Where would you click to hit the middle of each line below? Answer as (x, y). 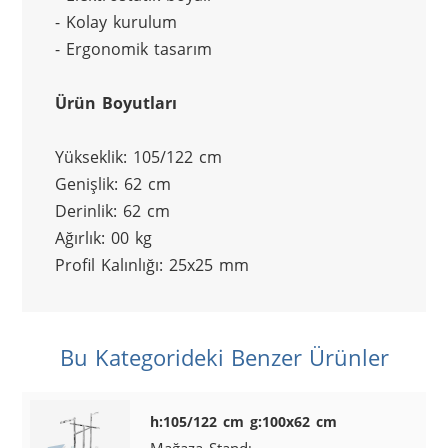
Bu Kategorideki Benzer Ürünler (224, 356)
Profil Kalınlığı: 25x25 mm (151, 265)
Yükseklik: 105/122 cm (138, 157)
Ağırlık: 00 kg (103, 238)
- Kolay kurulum (115, 22)
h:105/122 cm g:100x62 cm (244, 421)
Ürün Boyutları (115, 103)
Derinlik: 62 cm (112, 211)
